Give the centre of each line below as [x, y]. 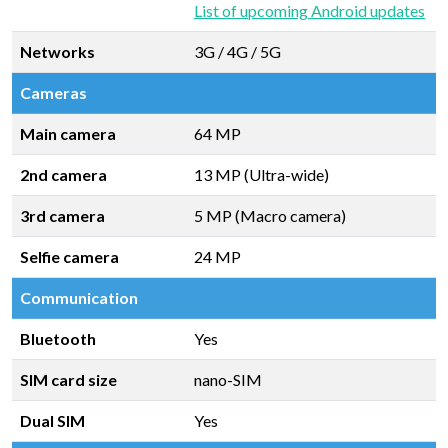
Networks [57, 51]
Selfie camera [69, 256]
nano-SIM [228, 379]
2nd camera [63, 174]
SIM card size [68, 379]
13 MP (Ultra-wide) [261, 174]
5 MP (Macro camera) [270, 215]
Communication [79, 297]
